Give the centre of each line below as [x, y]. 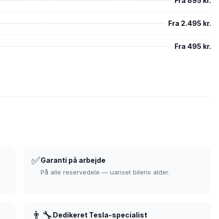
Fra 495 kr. [193, 46]
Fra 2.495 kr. [190, 23]
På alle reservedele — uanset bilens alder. [105, 172]
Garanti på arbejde [73, 160]
